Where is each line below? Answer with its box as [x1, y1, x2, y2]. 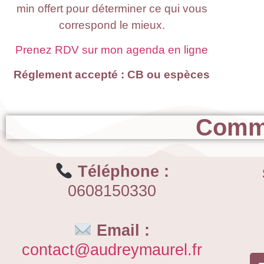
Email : [92, 222, 150, 240]
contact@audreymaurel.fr [21, 241, 202, 259]
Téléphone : [72, 163, 169, 180]
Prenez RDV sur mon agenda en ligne [15, 43, 209, 56]
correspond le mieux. [58, 18, 165, 31]
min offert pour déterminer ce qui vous [16, 2, 207, 15]
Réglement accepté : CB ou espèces [14, 68, 210, 81]
